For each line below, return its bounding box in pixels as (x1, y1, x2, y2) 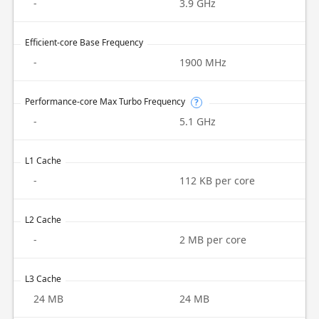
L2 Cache (24, 214, 61, 226)
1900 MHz (179, 56, 226, 69)
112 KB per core (179, 174, 255, 187)
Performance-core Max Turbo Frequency (24, 95, 185, 108)
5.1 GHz (179, 115, 216, 128)
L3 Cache (24, 273, 61, 285)
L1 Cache (24, 155, 61, 167)
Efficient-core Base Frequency (24, 36, 143, 48)
